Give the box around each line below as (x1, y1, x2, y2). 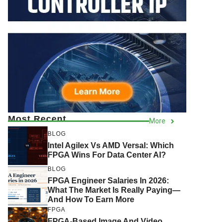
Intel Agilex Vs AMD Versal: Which (48, 141, 174, 150)
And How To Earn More (48, 195, 134, 204)
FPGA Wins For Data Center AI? (48, 150, 166, 159)
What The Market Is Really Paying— (48, 186, 180, 195)
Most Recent (8, 114, 66, 124)
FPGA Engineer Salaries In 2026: (48, 176, 169, 185)
